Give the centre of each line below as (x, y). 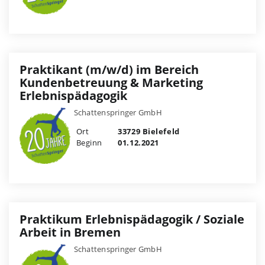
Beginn (89, 142)
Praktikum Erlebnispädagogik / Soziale (132, 219)
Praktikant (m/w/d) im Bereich (109, 69)
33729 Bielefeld (148, 131)
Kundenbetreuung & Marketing (111, 82)
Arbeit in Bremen (70, 232)
